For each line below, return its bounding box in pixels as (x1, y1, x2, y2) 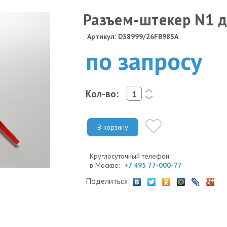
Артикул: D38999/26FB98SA (87, 32, 178, 41)
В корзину (97, 122, 128, 132)
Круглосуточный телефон (90, 151, 169, 161)
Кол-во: (86, 87, 119, 100)
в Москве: (90, 160, 122, 170)
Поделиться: (86, 175, 130, 186)
